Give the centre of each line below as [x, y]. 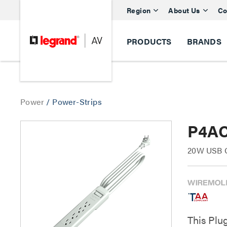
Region [139, 10]
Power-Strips [77, 102]
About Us [184, 10]
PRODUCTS [149, 41]
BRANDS [204, 41]
